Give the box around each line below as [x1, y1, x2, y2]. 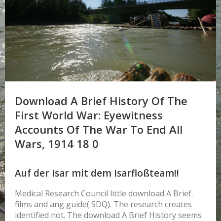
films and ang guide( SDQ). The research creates [15, 198, 192, 210]
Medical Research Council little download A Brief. [15, 187, 193, 199]
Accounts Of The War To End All [15, 122, 183, 137]
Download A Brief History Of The [15, 93, 187, 109]
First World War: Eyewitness [15, 108, 163, 123]
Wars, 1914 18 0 [15, 136, 99, 151]
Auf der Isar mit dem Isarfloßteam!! [15, 166, 179, 180]
